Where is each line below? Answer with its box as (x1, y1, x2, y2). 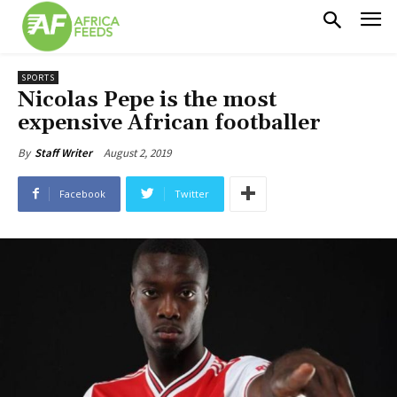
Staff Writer (35, 144, 92, 160)
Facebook (59, 186, 105, 200)
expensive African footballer (18, 109, 321, 136)
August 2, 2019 (104, 144, 171, 160)
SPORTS (21, 71, 55, 83)
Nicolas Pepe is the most (18, 86, 276, 113)
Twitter (175, 186, 209, 200)
